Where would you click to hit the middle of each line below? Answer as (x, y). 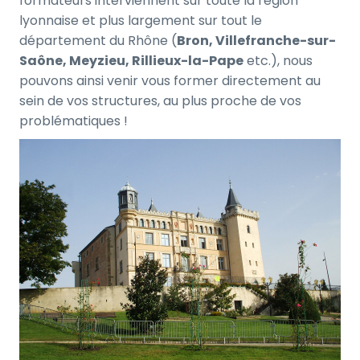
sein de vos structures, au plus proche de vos (160, 100)
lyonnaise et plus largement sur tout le (141, 20)
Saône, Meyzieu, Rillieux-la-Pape (131, 60)
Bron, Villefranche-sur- (256, 40)
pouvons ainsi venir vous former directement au (170, 80)
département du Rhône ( (98, 40)
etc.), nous (278, 60)
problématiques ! (74, 121)
